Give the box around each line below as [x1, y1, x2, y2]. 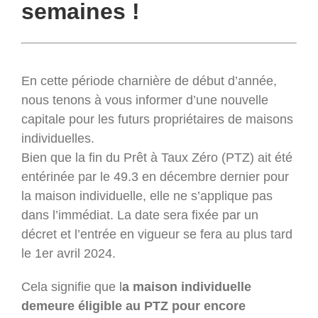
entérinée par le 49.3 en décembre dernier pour [21, 170, 289, 185]
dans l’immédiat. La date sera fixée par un [21, 208, 258, 223]
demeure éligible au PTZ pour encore [21, 299, 246, 314]
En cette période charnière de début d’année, [21, 74, 277, 89]
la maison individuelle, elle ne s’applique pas [21, 189, 273, 204]
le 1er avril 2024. [21, 246, 116, 261]
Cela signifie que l [21, 280, 122, 295]
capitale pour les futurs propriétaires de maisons [21, 112, 293, 127]
